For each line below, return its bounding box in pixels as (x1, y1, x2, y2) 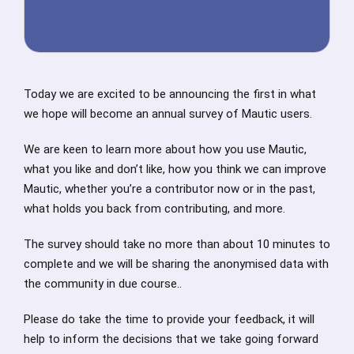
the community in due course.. (24, 277, 182, 292)
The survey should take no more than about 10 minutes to (24, 237, 330, 252)
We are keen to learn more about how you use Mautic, (24, 142, 307, 157)
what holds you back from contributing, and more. (24, 201, 285, 217)
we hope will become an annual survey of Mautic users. (24, 107, 312, 122)
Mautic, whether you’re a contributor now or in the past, (24, 182, 315, 197)
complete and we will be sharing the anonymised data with (24, 257, 329, 272)
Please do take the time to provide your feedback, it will (24, 312, 314, 327)
